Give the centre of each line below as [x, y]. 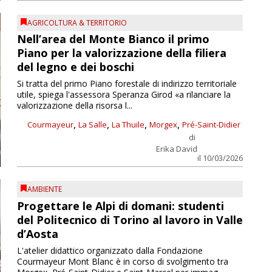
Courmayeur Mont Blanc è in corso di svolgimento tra [122, 261]
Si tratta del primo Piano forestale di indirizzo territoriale [127, 84]
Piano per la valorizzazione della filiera [121, 53]
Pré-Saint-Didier [211, 125]
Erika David [176, 149]
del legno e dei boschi [75, 67]
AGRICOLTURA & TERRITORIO [77, 22]
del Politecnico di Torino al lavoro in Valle [130, 219]
